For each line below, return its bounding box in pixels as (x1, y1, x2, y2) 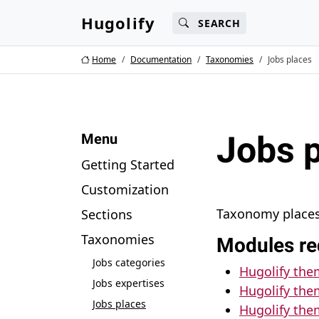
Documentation (130, 53, 192, 66)
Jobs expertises (93, 276, 164, 290)
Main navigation (115, 6, 212, 23)
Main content (11, 6, 92, 23)
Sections (81, 206, 132, 223)
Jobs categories (93, 256, 165, 269)
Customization (81, 181, 169, 198)
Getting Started (81, 156, 174, 173)
